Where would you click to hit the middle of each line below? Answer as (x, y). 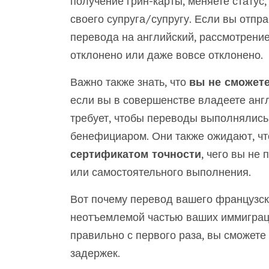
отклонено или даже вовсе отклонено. (166, 55)
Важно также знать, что (129, 82)
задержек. (95, 253)
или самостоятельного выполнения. (160, 172)
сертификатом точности (135, 154)
